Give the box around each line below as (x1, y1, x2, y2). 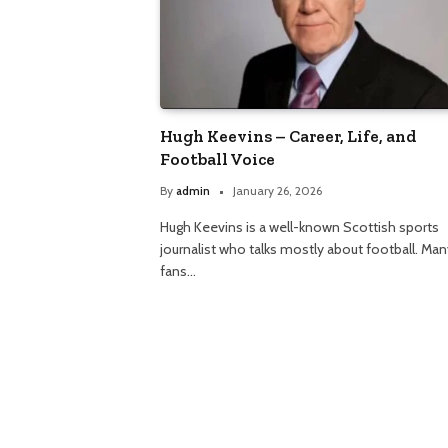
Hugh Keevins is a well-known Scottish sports (160, 218, 439, 237)
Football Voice (160, 149, 275, 170)
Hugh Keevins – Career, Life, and (160, 126, 416, 147)
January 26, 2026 (233, 183, 322, 199)
